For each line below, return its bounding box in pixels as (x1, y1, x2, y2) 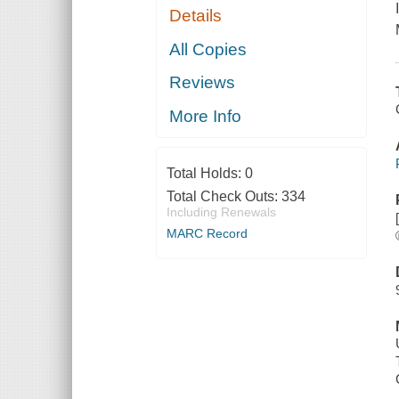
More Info (169, 106, 242, 126)
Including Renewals (166, 204, 276, 219)
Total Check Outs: (166, 188, 281, 204)
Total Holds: (166, 165, 245, 181)
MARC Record (166, 225, 248, 240)
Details (169, 6, 223, 26)
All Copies (169, 39, 248, 59)
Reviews (169, 73, 236, 93)
